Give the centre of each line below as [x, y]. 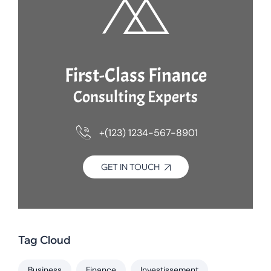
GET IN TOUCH [130, 167]
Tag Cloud [44, 240]
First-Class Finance [135, 76]
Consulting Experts [135, 97]
